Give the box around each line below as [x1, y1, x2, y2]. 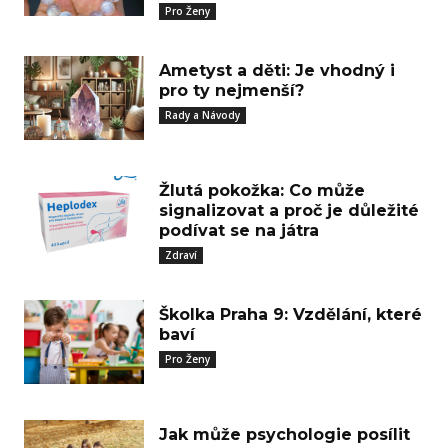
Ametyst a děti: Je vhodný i [159, 61, 395, 80]
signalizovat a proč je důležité [159, 201, 419, 220]
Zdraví [165, 248, 197, 262]
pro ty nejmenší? [159, 81, 304, 100]
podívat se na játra [159, 221, 319, 240]
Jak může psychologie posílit [159, 425, 410, 444]
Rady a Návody [165, 108, 240, 122]
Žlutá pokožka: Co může [159, 181, 365, 200]
